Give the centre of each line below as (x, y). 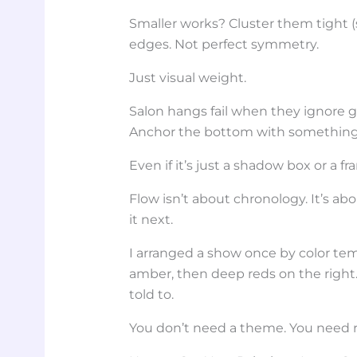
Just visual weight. (188, 77)
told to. (152, 294)
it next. (151, 219)
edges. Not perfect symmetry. (224, 44)
